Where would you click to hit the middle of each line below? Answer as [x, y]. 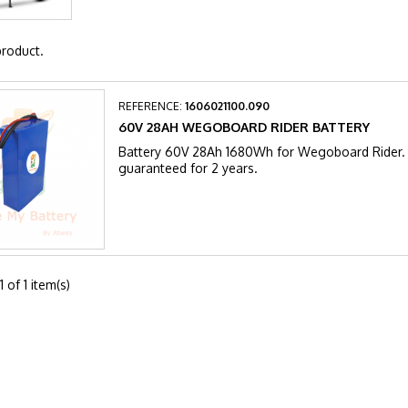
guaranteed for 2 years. [189, 168]
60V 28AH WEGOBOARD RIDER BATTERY [245, 127]
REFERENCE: [152, 106]
